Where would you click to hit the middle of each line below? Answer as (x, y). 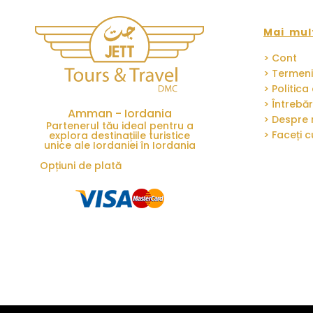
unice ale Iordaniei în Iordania (119, 146)
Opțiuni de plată (81, 166)
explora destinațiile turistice (119, 136)
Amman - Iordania (119, 114)
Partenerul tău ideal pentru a (119, 126)
